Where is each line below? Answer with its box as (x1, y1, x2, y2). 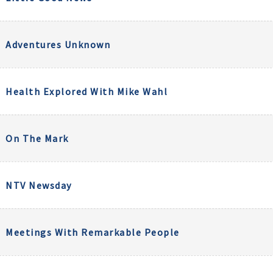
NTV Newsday (5, 179, 72, 191)
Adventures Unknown (5, 38, 110, 51)
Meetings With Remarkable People (5, 226, 180, 238)
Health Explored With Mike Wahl (5, 85, 168, 97)
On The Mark (5, 132, 69, 144)
